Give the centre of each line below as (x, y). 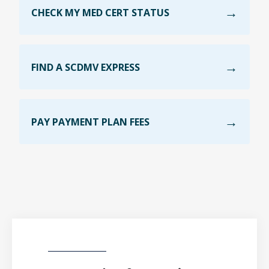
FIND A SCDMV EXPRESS (86, 67)
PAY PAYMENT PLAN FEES (90, 122)
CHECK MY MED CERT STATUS (100, 12)
